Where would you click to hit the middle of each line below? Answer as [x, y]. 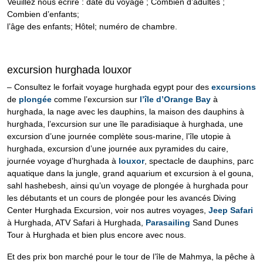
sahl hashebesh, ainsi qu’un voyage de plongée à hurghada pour [128, 186]
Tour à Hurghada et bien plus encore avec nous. [97, 235]
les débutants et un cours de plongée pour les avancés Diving [122, 198]
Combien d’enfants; [43, 14]
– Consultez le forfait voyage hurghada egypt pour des [109, 87]
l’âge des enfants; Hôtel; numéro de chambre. [92, 27]
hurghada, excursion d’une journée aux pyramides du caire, [118, 149]
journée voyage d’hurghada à [63, 161]
